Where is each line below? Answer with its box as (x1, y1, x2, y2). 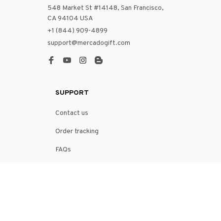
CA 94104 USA (47, 14, 93, 23)
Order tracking (55, 127, 99, 136)
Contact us (55, 109, 88, 117)
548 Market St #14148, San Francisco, (47, 3, 164, 12)
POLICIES (55, 197, 86, 206)
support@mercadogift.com (47, 38, 130, 47)
